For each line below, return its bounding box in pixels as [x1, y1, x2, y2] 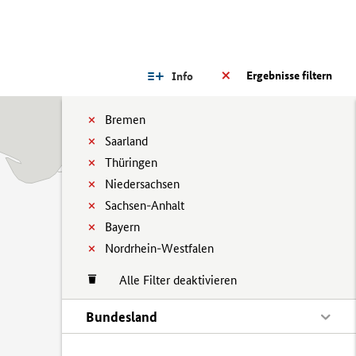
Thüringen [105, 155, 157, 170]
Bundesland [86, 308, 157, 325]
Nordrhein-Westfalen [105, 241, 214, 256]
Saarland [105, 133, 148, 149]
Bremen [105, 112, 145, 127]
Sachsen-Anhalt [105, 198, 184, 213]
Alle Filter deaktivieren [103, 273, 237, 288]
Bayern [105, 219, 140, 234]
